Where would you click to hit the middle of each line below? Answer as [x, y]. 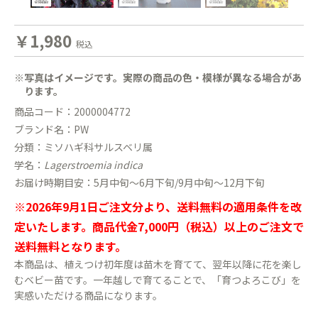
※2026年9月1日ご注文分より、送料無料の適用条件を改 [158, 207]
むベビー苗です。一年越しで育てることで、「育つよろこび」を [158, 280]
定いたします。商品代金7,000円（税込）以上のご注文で [159, 226]
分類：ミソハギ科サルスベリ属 [83, 147]
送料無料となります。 [70, 246]
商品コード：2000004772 [72, 111]
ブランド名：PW [51, 129]
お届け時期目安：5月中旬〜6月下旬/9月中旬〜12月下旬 [139, 182]
